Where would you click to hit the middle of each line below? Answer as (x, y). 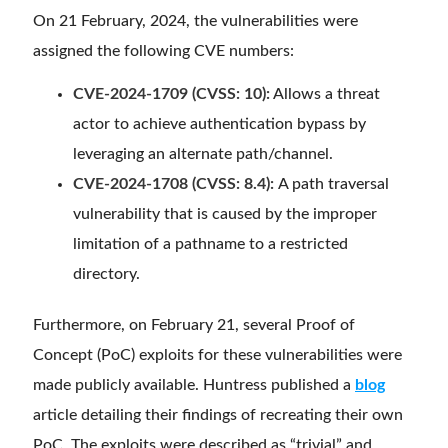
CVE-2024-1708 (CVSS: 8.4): (175, 183)
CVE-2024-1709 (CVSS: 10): (171, 93)
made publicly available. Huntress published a (194, 384)
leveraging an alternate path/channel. (203, 153)
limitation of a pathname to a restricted (210, 243)
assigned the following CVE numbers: (163, 50)
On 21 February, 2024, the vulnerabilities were (195, 20)
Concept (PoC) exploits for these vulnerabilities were (217, 354)
